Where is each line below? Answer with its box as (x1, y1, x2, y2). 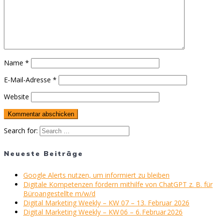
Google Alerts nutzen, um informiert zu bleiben (23, 170, 170, 180)
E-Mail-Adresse (4, 75, 53, 85)
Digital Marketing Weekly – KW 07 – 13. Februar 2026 (23, 198, 189, 208)
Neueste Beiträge (4, 149, 83, 158)
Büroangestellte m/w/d (23, 189, 95, 199)
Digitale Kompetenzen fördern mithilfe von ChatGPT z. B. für (23, 180, 213, 189)
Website (4, 92, 29, 102)
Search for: (4, 126, 38, 136)
